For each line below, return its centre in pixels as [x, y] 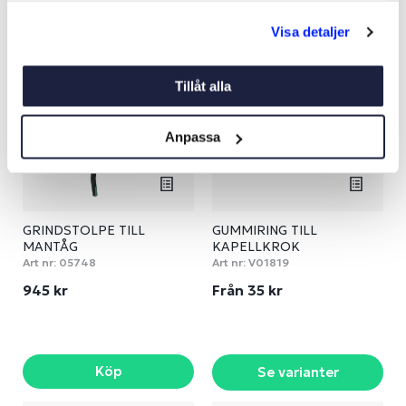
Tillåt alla [203, 86]
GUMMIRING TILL [265, 230]
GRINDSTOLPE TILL [84, 230]
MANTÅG [50, 246]
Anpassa [193, 137]
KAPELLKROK [256, 246]
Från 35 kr [249, 290]
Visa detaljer [311, 32]
